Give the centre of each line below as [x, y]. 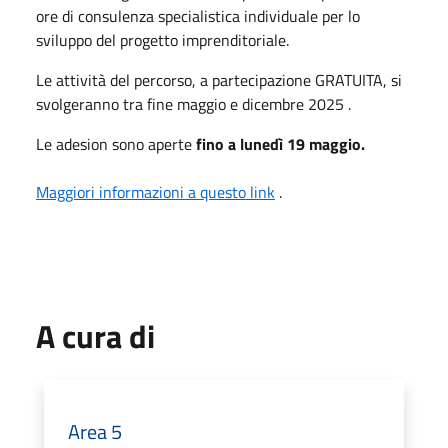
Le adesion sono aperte [116, 143]
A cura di [95, 335]
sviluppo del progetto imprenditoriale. [162, 39]
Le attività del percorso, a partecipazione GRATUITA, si [219, 79]
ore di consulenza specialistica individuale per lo [198, 15]
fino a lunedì [241, 143]
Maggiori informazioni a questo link [155, 191]
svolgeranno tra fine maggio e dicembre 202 [185, 103]
